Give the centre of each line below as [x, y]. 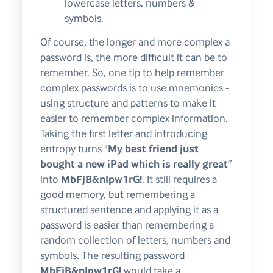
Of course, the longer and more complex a [135, 42]
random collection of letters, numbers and [135, 240]
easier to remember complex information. [134, 119]
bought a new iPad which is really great [134, 164]
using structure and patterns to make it [128, 103]
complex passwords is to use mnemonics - [134, 88]
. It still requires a [179, 179]
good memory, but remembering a [117, 195]
